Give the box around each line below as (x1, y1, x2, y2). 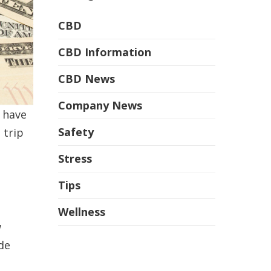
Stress (58, 151, 92, 166)
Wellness (58, 204, 105, 220)
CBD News (58, 71, 115, 87)
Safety (58, 125, 94, 140)
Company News (58, 98, 142, 113)
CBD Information (58, 45, 151, 60)
